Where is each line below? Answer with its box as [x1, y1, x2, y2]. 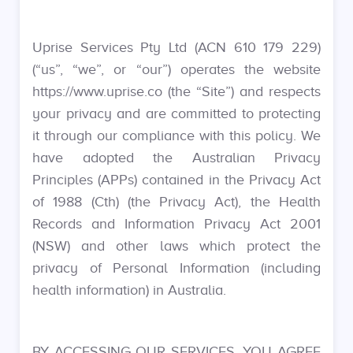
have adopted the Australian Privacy [32, 150, 321, 165]
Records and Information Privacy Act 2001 [32, 216, 321, 232]
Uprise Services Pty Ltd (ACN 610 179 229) [32, 39, 321, 55]
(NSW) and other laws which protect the [32, 238, 321, 254]
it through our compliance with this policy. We [32, 128, 321, 143]
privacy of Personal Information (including [32, 260, 321, 276]
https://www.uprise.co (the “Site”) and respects [32, 84, 321, 99]
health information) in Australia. [32, 282, 226, 298]
